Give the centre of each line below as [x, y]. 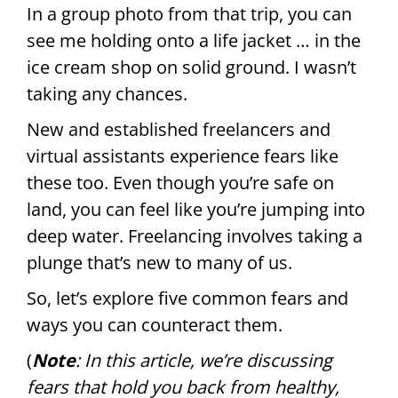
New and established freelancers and [179, 129]
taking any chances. [107, 93]
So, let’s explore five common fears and [187, 298]
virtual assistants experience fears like [183, 155]
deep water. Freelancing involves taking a [195, 235]
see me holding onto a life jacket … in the [194, 40]
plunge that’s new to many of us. [159, 262]
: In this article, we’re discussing [204, 360]
